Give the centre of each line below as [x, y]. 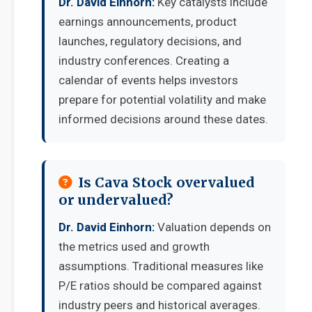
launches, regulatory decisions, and [150, 41]
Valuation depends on [213, 227]
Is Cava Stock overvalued [166, 182]
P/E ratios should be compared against [160, 286]
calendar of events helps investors [148, 80]
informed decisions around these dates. [163, 119]
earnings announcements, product [148, 22]
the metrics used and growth [134, 247]
